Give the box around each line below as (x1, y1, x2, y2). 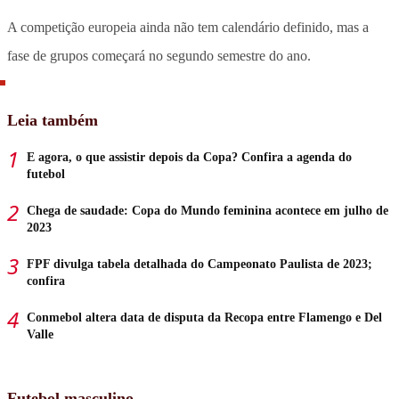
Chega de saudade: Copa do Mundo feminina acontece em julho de (27, 203, 388, 217)
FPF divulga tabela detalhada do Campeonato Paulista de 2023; (27, 256, 372, 271)
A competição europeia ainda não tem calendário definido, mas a (7, 19, 369, 35)
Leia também (7, 110, 98, 129)
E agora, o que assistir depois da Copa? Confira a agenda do (27, 150, 352, 164)
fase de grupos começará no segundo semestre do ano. (7, 47, 311, 63)
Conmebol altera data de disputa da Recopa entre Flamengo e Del (27, 310, 382, 324)
